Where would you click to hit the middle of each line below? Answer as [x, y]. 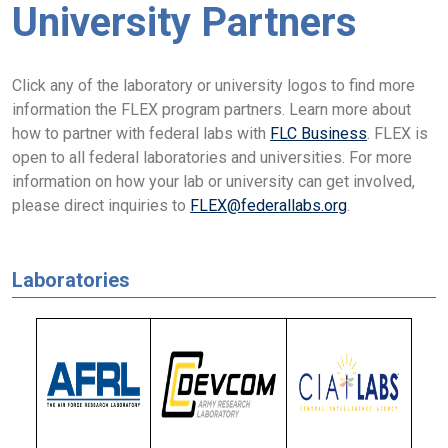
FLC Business [318, 133]
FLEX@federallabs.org [268, 205]
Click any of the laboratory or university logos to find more [213, 85]
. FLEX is [397, 133]
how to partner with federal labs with [141, 133]
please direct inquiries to [101, 205]
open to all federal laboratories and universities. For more [212, 157]
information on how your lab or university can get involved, [213, 181]
